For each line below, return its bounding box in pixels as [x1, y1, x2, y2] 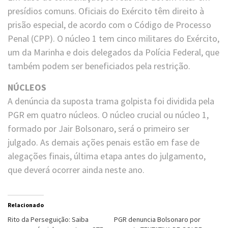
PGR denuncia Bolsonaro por [114, 215, 201, 224]
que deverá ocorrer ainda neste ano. [8, 164, 145, 176]
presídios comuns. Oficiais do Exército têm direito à [8, 5, 204, 17]
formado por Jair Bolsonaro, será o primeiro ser [8, 123, 189, 135]
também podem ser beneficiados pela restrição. [8, 60, 190, 72]
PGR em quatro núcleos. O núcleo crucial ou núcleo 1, [8, 109, 209, 121]
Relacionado [8, 201, 44, 209]
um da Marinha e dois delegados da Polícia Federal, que [8, 46, 219, 59]
